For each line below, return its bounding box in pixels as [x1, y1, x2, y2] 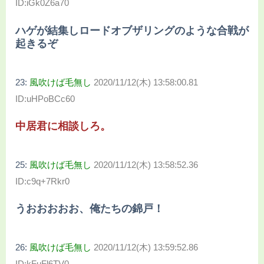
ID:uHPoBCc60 [15, 93, 75, 104]
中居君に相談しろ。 [15, 120, 111, 133]
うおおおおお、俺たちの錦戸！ [15, 203, 164, 215]
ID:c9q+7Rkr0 [15, 176, 70, 187]
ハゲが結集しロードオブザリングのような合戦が [15, 24, 249, 37]
